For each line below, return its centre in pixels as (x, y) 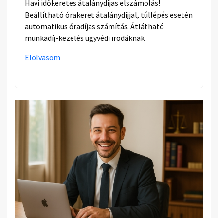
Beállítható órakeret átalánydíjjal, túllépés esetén (109, 15)
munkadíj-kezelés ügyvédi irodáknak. (85, 38)
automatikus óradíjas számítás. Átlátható (94, 27)
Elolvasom (43, 58)
